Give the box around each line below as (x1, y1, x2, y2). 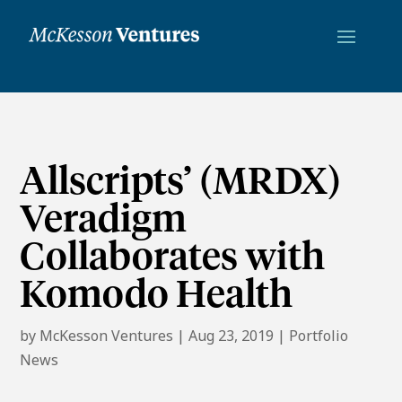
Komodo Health (20, 276, 293, 315)
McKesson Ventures (39, 325, 174, 345)
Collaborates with (20, 239, 326, 277)
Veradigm (20, 201, 188, 240)
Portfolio (289, 325, 349, 345)
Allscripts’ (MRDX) (20, 163, 342, 202)
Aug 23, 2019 (188, 325, 275, 345)
